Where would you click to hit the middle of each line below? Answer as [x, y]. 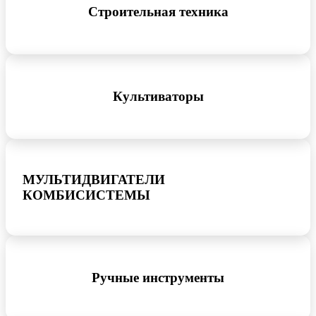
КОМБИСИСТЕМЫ [86, 195]
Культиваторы [158, 96]
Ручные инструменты [158, 278]
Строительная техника [158, 11]
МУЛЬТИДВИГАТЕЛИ [94, 179]
